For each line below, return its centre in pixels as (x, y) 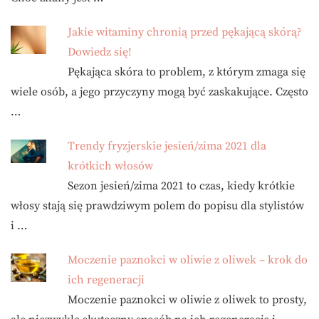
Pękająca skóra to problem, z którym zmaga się (187, 72)
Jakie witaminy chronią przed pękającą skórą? (185, 32)
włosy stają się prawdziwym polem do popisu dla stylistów (157, 206)
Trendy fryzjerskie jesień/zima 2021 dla (167, 146)
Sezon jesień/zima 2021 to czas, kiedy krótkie (181, 186)
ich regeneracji (106, 280)
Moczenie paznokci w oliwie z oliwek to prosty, (187, 300)
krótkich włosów (110, 166)
